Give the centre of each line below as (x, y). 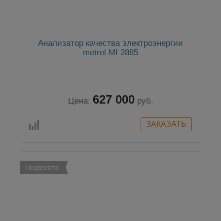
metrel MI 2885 (110, 53)
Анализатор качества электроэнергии (110, 43)
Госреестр (42, 167)
